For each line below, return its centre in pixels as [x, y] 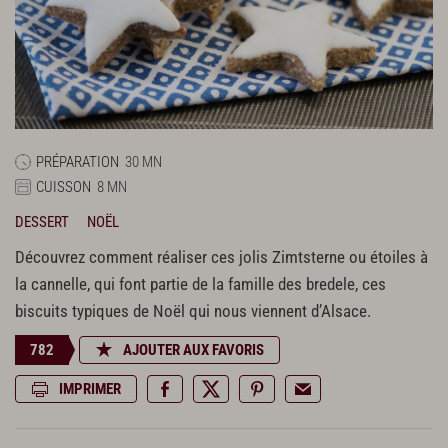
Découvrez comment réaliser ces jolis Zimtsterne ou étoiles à [221, 257]
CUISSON [63, 186]
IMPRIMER [90, 388]
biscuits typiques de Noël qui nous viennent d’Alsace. [193, 311]
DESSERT [42, 221]
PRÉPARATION [77, 161]
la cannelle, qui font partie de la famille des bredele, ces [200, 284]
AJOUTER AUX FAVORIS [193, 349]
